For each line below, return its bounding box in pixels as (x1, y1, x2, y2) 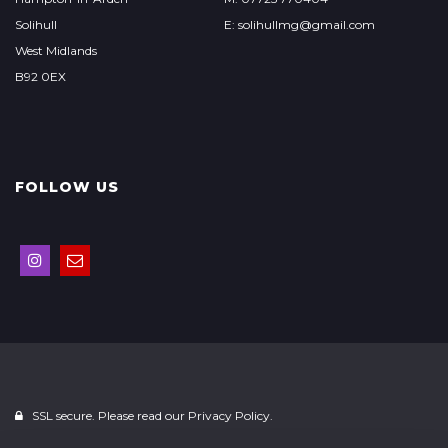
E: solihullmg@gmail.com (223, 17, 375, 32)
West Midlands (15, 43, 97, 58)
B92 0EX (15, 69, 66, 84)
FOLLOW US (15, 178, 119, 196)
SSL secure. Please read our (29, 408, 188, 423)
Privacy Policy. (188, 408, 273, 423)
